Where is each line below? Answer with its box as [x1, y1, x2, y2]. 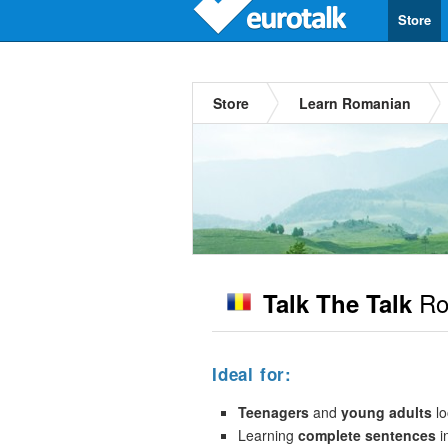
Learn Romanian [299, 93, 411, 113]
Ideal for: [212, 362, 292, 386]
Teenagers [238, 402, 309, 422]
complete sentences [298, 425, 436, 445]
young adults [341, 402, 432, 422]
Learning [238, 425, 298, 445]
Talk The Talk [263, 286, 412, 320]
